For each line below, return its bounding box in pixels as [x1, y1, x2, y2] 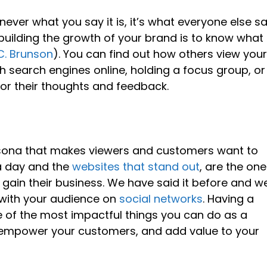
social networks [119, 191, 203, 206]
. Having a [203, 191, 254, 206]
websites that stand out [72, 159, 200, 174]
